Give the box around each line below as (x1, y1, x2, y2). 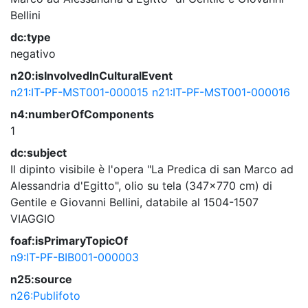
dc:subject (10, 146, 67, 159)
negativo (10, 47, 56, 60)
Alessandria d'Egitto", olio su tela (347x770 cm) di (10, 179, 272, 192)
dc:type (10, 30, 51, 44)
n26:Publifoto (10, 289, 80, 302)
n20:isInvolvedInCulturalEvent (10, 69, 173, 82)
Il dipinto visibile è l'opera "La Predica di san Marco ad (10, 162, 294, 176)
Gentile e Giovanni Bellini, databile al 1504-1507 (10, 195, 258, 209)
